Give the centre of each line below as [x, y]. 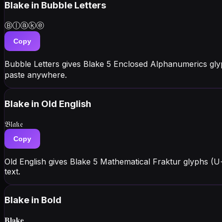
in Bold [46, 200]
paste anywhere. [36, 75]
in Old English [61, 104]
